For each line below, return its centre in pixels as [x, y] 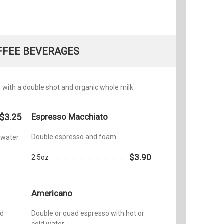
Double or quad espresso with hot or [88, 213]
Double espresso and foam [74, 137]
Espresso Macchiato [70, 117]
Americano [52, 193]
